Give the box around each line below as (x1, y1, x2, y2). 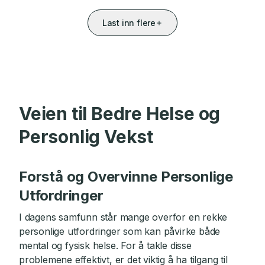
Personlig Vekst (19, 126, 154, 147)
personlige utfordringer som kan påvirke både (19, 225, 221, 237)
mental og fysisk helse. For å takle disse (19, 240, 192, 251)
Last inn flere (102, 18, 156, 28)
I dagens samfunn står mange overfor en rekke (19, 211, 228, 223)
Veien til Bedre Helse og (19, 103, 221, 124)
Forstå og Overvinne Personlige (19, 168, 233, 185)
